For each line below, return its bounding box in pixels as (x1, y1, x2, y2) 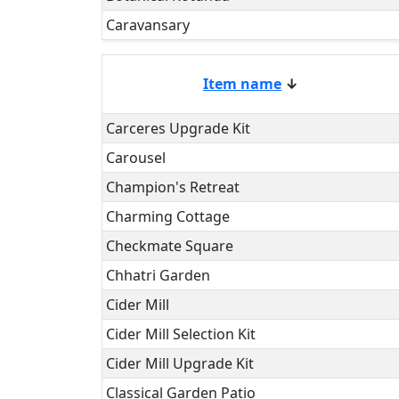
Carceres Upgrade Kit (106, 118, 250, 138)
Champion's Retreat (106, 177, 240, 197)
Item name (203, 74, 281, 94)
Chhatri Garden (106, 265, 210, 285)
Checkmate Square (106, 236, 233, 256)
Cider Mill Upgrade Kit (106, 354, 254, 373)
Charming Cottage (106, 207, 230, 226)
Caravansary (106, 15, 190, 35)
